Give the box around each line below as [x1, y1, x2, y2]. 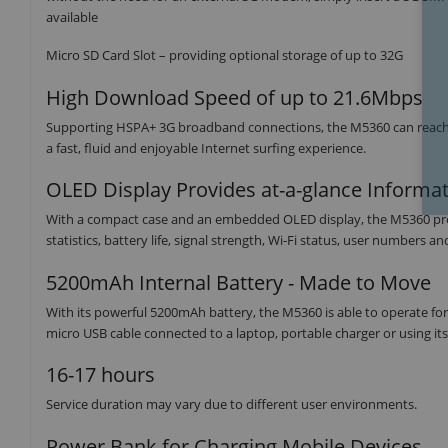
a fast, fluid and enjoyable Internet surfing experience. [46, 138, 366, 157]
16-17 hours [46, 361, 155, 389]
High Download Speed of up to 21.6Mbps [46, 83, 423, 111]
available [46, 7, 98, 26]
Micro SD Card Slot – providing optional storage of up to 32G [46, 46, 403, 65]
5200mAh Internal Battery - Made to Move [46, 268, 431, 296]
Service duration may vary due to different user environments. [46, 395, 417, 414]
